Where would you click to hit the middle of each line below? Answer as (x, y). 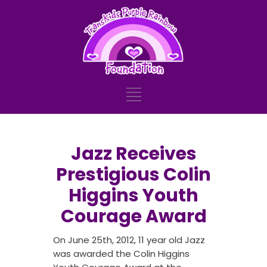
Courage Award (133, 216)
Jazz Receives (133, 153)
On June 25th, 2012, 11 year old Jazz (129, 240)
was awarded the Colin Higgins (121, 253)
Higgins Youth (133, 195)
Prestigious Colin (133, 174)
